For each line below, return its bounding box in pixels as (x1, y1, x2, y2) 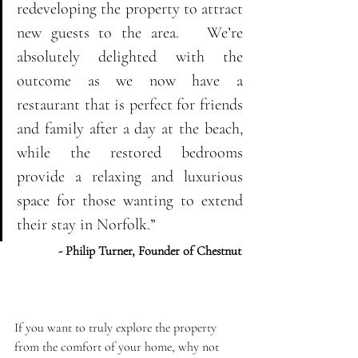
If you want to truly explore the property (14, 320, 220, 336)
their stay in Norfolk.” (17, 215, 160, 235)
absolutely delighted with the (17, 47, 243, 67)
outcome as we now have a (17, 71, 243, 91)
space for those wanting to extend (17, 191, 243, 211)
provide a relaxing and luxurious (17, 167, 243, 187)
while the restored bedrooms (17, 143, 243, 163)
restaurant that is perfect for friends (17, 95, 243, 115)
